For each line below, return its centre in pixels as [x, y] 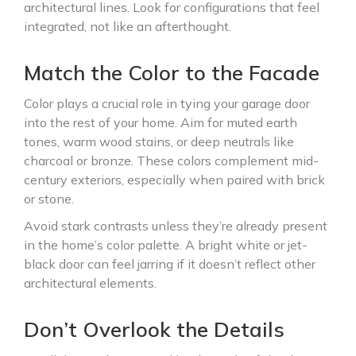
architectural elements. [90, 283]
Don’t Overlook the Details [154, 329]
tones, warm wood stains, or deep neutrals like [159, 141]
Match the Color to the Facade [172, 73]
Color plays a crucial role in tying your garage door [167, 103]
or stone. [49, 199]
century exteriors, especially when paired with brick [174, 180]
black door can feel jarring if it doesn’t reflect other [170, 264]
